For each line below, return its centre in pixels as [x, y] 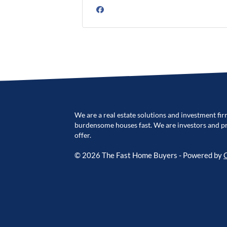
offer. [83, 135]
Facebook [125, 18]
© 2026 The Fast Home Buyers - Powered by [149, 155]
